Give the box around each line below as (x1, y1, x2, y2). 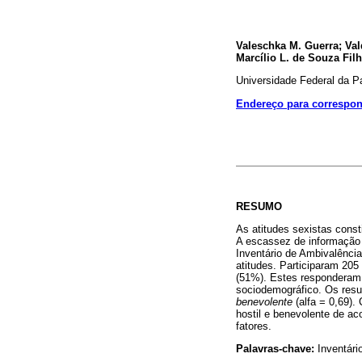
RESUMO (236, 200, 282, 213)
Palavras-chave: (236, 342, 314, 355)
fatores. (236, 319, 271, 332)
